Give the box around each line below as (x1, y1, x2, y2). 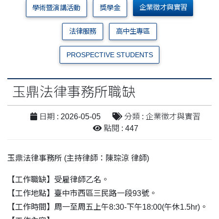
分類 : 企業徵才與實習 (122, 112, 200, 121)
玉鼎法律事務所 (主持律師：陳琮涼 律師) (7, 154, 149, 163)
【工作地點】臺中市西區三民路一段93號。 (7, 189, 157, 198)
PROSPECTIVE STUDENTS (66, 50, 153, 59)
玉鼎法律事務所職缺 (12, 85, 135, 100)
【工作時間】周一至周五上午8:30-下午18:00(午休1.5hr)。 (7, 203, 208, 212)
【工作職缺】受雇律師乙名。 (7, 175, 109, 184)
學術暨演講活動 (32, 4, 81, 12)
